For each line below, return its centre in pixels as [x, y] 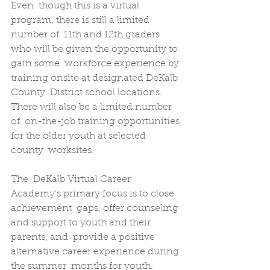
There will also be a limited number [93, 107]
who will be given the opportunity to [96, 49]
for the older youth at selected [80, 136]
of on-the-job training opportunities [96, 121]
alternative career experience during [96, 252]
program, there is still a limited [81, 20]
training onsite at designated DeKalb [96, 78]
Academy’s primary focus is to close [94, 194]
